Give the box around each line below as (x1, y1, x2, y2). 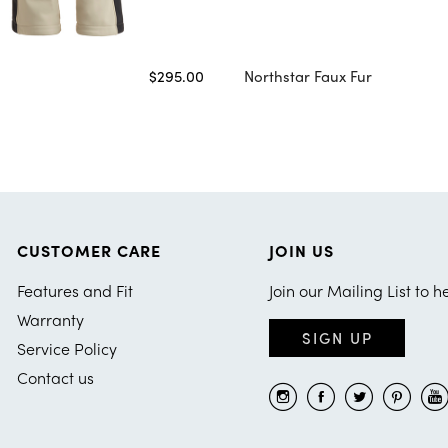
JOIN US (269, 239, 335, 262)
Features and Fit (16, 279, 133, 302)
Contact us (16, 366, 94, 389)
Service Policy (16, 337, 117, 360)
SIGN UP (301, 327, 373, 349)
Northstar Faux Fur (244, 65, 372, 87)
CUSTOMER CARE (16, 239, 161, 262)
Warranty (16, 308, 84, 331)
